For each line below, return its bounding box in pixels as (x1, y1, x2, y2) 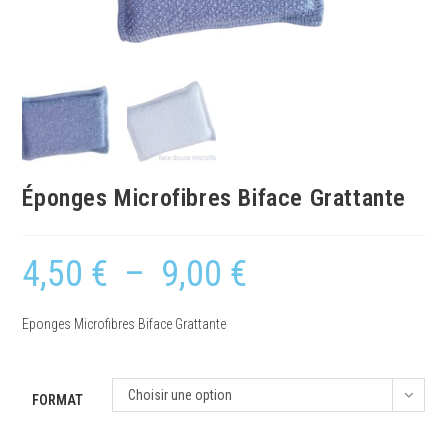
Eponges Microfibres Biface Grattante (22, 315, 227, 332)
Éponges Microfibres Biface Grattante (22, 183, 407, 212)
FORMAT (32, 391, 84, 408)
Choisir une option (128, 386, 233, 403)
